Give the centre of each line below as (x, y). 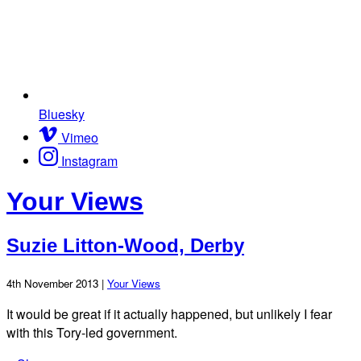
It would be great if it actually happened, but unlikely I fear (169, 313)
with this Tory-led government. (92, 332)
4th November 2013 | (57, 283)
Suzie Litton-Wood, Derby (125, 245)
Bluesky (62, 114)
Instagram (89, 160)
